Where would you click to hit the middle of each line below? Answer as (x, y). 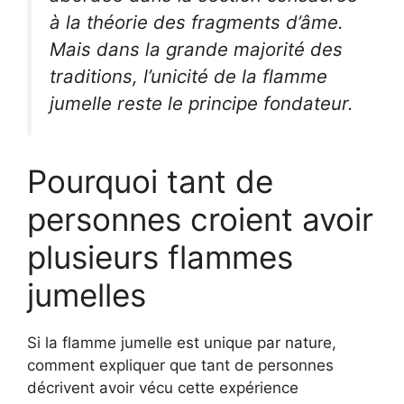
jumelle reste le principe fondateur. (202, 103)
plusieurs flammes (160, 257)
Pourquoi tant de (150, 182)
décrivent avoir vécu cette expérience (163, 388)
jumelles (87, 295)
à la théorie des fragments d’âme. (197, 22)
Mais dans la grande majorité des (196, 49)
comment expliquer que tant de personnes (180, 366)
